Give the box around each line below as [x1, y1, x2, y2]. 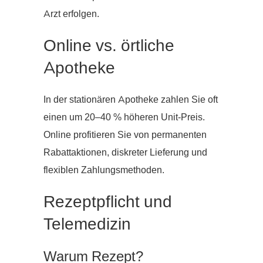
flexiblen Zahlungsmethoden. [43, 164, 164, 177]
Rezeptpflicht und [43, 191, 172, 214]
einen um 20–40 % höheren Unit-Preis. [43, 111, 205, 124]
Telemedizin [43, 213, 131, 236]
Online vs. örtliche [43, 35, 174, 58]
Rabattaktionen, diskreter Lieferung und [43, 146, 207, 160]
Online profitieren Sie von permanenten [43, 129, 207, 142]
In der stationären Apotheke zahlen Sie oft [43, 93, 218, 107]
